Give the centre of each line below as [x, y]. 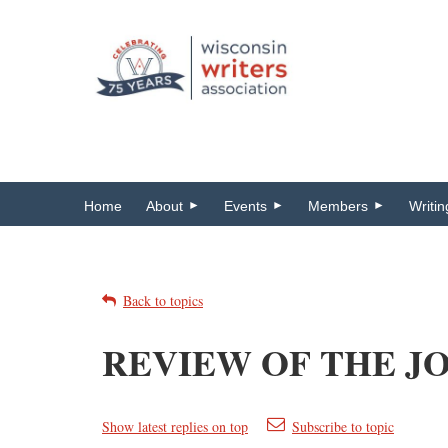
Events [245, 206]
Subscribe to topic [343, 426]
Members [338, 206]
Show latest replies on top [175, 426]
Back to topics [163, 300]
